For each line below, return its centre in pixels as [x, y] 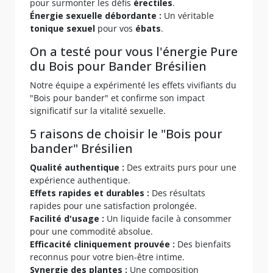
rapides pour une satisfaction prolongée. [113, 205]
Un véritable [188, 15]
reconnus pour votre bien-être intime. [107, 257]
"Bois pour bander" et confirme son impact [117, 97]
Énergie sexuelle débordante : [96, 15]
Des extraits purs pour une [180, 167]
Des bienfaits [203, 244]
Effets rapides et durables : [90, 193]
